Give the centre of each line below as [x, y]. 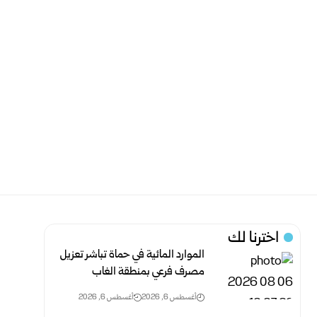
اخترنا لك [254, 239]
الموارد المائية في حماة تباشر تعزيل [133, 255]
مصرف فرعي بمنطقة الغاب [149, 272]
